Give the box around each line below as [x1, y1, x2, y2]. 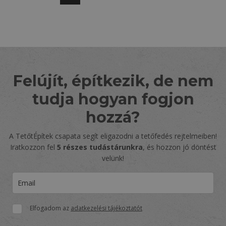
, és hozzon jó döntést [142, 142, 216, 152]
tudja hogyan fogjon [32, 90, 194, 109]
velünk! [102, 153, 124, 163]
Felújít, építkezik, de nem [13, 72, 213, 91]
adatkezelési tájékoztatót [71, 204, 142, 213]
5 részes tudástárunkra [56, 142, 143, 152]
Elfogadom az [30, 204, 71, 213]
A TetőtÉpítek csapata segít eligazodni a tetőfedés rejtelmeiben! [9, 131, 217, 141]
